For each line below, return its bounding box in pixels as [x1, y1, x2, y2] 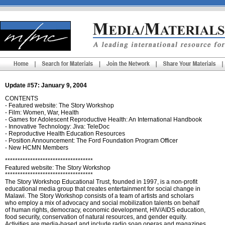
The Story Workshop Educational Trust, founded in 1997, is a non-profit [5, 178, 197, 185]
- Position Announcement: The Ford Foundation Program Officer [5, 137, 178, 144]
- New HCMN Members [5, 144, 68, 151]
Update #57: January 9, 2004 [5, 82, 87, 89]
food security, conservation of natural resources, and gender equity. [5, 213, 187, 220]
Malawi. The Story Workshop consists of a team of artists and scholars [5, 192, 194, 199]
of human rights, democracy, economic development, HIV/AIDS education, [5, 206, 205, 213]
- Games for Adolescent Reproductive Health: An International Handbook [5, 116, 202, 123]
